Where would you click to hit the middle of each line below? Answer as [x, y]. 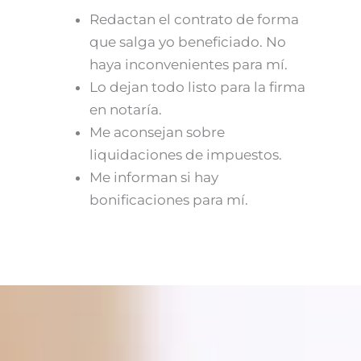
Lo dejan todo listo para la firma [198, 87]
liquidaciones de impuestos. [186, 154]
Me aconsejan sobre [158, 132]
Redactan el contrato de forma [195, 19]
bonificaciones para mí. [169, 199]
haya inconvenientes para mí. [189, 64]
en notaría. [126, 109]
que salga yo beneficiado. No [188, 41]
